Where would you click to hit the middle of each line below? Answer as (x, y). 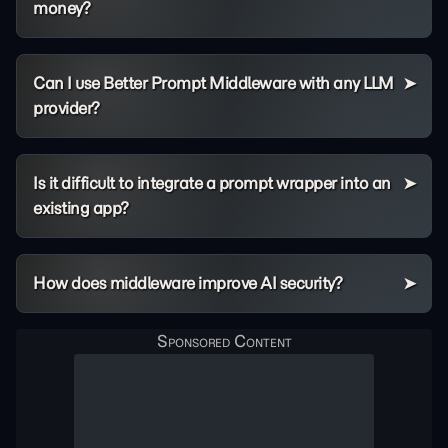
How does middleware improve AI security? (187, 283)
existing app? (81, 208)
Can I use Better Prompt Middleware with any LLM (213, 83)
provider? (66, 108)
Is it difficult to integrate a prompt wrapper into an (212, 183)
